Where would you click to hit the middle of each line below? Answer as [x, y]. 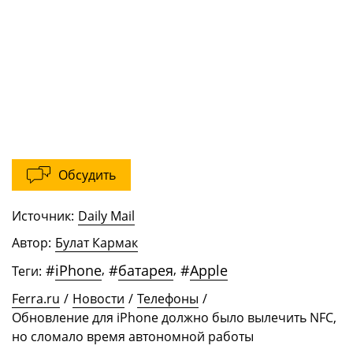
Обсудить [87, 175]
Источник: [43, 216]
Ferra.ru [36, 299]
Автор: [32, 243]
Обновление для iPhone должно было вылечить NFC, [174, 318]
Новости [98, 299]
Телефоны [168, 299]
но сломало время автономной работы [133, 337]
